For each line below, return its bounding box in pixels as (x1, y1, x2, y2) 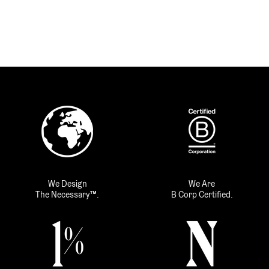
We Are (189, 178, 215, 189)
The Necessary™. (35, 189, 99, 200)
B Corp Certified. (171, 189, 233, 200)
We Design (47, 178, 87, 189)
